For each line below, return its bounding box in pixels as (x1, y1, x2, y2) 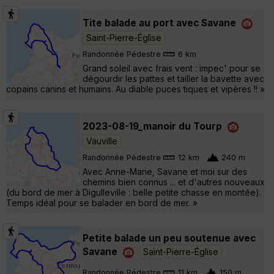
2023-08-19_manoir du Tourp (83, 120, 222, 132)
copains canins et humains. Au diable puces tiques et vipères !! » (6, 83, 265, 94)
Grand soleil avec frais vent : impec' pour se (83, 62, 261, 73)
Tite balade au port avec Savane (83, 17, 236, 29)
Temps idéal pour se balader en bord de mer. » (6, 197, 198, 208)
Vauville (86, 135, 117, 146)
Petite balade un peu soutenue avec (83, 232, 256, 244)
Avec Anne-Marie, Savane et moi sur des (83, 166, 247, 177)
